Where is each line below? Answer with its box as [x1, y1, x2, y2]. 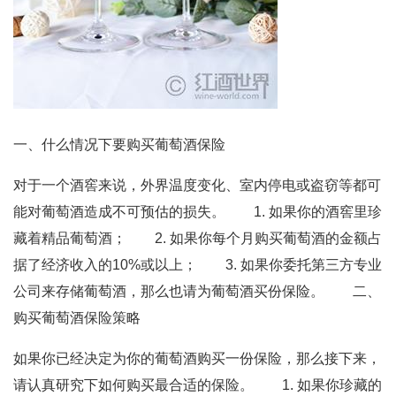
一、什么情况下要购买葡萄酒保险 [13, 137, 225, 152]
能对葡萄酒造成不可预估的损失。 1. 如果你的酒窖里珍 [13, 204, 382, 219]
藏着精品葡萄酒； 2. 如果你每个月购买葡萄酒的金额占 [13, 231, 382, 246]
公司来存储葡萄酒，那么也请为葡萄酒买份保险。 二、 [13, 284, 381, 299]
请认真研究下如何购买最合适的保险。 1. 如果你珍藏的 [13, 377, 382, 392]
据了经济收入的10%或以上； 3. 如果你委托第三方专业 [13, 257, 382, 272]
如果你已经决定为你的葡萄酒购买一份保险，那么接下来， [13, 351, 381, 366]
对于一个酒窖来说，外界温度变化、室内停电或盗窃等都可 [13, 178, 381, 193]
